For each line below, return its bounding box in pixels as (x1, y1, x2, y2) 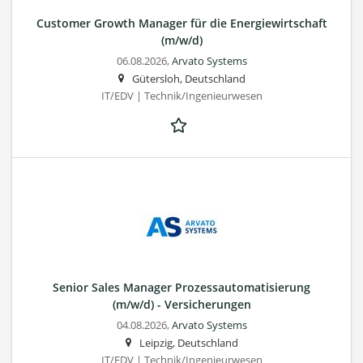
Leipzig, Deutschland (139, 335, 238, 350)
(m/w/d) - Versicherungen (112, 296, 251, 312)
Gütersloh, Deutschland (131, 71, 246, 86)
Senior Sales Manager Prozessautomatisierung (53, 279, 310, 295)
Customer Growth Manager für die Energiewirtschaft (36, 15, 327, 31)
